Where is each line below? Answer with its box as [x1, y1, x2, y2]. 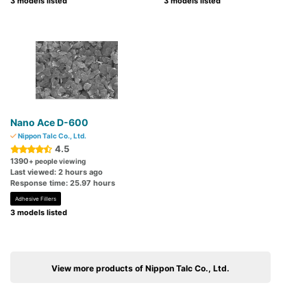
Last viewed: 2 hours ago [10, 167, 103, 177]
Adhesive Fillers [15, 195, 56, 203]
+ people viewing [29, 157, 86, 166]
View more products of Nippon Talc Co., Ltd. [51, 263, 230, 274]
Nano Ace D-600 [10, 116, 88, 129]
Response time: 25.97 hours [10, 178, 115, 188]
